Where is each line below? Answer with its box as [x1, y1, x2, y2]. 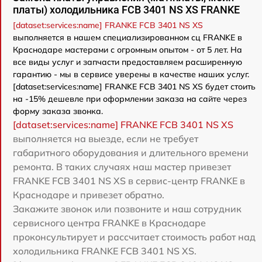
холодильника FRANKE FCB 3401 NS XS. [13, 244, 196, 257]
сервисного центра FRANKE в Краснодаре [13, 216, 206, 229]
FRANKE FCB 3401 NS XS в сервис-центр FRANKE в [13, 174, 245, 187]
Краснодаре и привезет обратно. [13, 188, 164, 201]
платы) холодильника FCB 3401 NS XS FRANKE [13, 3, 240, 16]
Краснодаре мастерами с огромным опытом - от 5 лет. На [13, 44, 242, 55]
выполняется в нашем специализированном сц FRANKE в [13, 32, 242, 43]
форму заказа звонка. [13, 105, 103, 116]
